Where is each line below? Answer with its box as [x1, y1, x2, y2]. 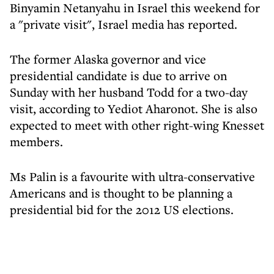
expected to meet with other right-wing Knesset [10, 117, 264, 133]
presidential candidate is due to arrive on [10, 67, 227, 84]
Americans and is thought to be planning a [10, 185, 232, 201]
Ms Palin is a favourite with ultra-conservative [10, 168, 255, 185]
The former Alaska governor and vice [10, 51, 206, 67]
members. [10, 133, 63, 150]
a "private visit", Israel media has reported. [10, 16, 237, 32]
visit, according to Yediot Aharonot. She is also [10, 100, 257, 117]
